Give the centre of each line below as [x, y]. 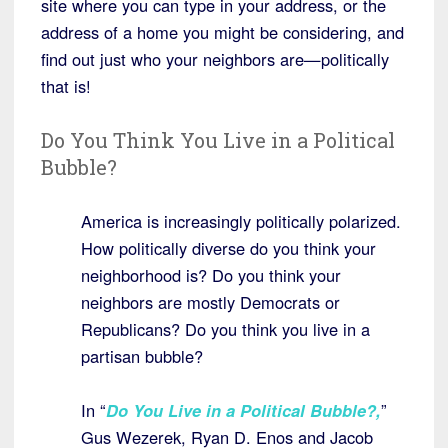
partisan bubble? [142, 356]
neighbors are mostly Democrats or [210, 302]
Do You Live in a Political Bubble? [241, 410]
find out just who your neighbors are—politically [215, 59]
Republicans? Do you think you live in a [225, 329]
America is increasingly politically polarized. [241, 221]
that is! [66, 86]
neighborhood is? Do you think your [211, 275]
